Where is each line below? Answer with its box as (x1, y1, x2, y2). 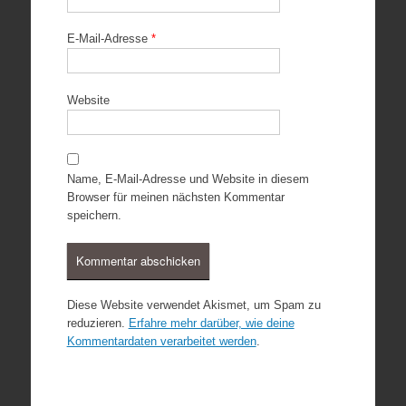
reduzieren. (66, 316, 129, 330)
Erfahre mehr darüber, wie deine (128, 316, 295, 330)
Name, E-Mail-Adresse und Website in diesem (66, 172, 309, 186)
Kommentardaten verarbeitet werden (66, 334, 256, 348)
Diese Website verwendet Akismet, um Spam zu (66, 298, 321, 312)
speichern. (66, 208, 121, 222)
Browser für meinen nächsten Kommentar (66, 190, 285, 204)
